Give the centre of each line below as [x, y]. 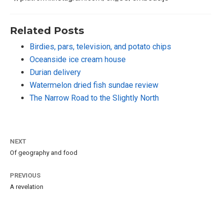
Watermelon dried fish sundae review [94, 85]
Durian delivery [55, 72]
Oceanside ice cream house [78, 59]
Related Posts [47, 30]
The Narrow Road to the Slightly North [94, 98]
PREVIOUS [25, 176]
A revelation [27, 187]
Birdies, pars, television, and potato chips [100, 46]
